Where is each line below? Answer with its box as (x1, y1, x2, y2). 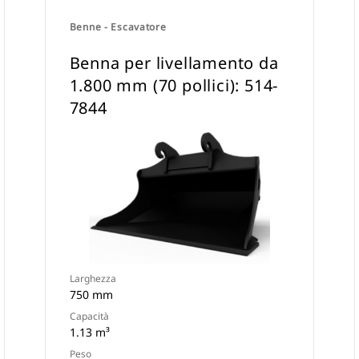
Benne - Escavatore (69, 20, 167, 34)
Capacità (69, 309, 109, 323)
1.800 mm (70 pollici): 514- (69, 75, 279, 96)
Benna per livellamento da (69, 52, 279, 74)
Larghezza (69, 272, 116, 285)
